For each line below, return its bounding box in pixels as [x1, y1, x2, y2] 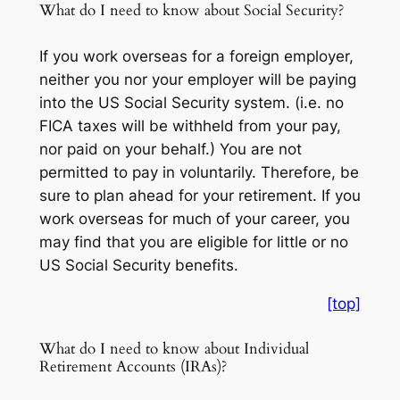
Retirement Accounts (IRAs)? [38, 355, 227, 377]
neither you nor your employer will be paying [38, 70, 356, 88]
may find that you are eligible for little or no [38, 232, 348, 251]
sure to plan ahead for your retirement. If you [38, 186, 361, 204]
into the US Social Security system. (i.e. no [38, 93, 344, 112]
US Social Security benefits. [38, 255, 238, 274]
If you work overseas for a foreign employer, [38, 46, 354, 65]
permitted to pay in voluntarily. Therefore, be [38, 162, 359, 181]
